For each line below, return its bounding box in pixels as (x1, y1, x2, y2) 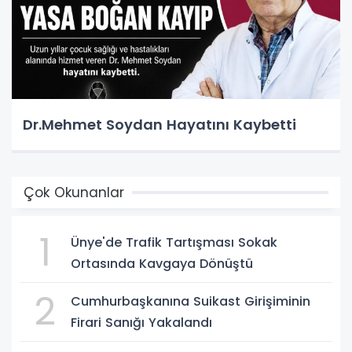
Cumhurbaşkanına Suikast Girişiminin (71, 292, 310, 311)
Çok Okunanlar (24, 183, 124, 203)
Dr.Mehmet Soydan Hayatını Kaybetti (23, 115, 296, 135)
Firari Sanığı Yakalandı (71, 313, 212, 332)
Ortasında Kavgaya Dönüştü (71, 255, 253, 273)
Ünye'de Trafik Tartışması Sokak (71, 233, 277, 252)
